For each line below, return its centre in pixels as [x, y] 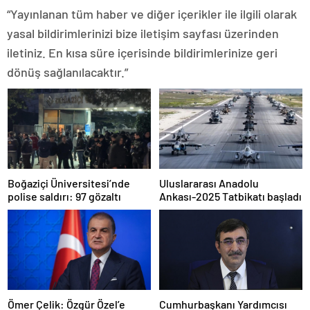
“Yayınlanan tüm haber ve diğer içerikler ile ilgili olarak [152, 13]
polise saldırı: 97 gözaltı [64, 196]
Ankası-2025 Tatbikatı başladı [230, 196]
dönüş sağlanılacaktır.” [67, 72]
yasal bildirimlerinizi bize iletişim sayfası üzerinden [143, 33]
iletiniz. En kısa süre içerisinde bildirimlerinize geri [142, 52]
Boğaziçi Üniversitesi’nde [69, 183]
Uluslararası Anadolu [209, 183]
